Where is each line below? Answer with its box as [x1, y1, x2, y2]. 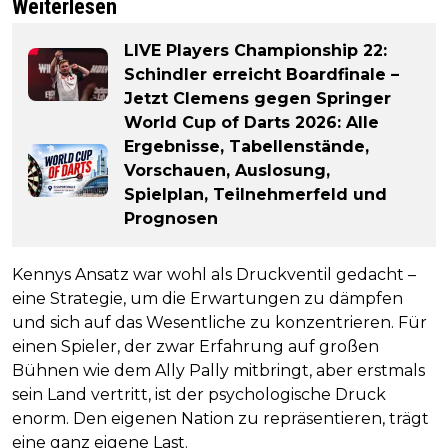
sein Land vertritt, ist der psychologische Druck [12, 384, 386, 404]
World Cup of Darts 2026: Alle [124, 112, 379, 132]
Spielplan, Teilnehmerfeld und [124, 184, 387, 204]
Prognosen [124, 208, 218, 228]
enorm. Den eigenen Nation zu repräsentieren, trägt [12, 408, 429, 428]
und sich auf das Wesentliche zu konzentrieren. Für [12, 312, 427, 332]
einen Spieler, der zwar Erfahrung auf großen [12, 336, 379, 356]
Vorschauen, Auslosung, [124, 160, 330, 180]
